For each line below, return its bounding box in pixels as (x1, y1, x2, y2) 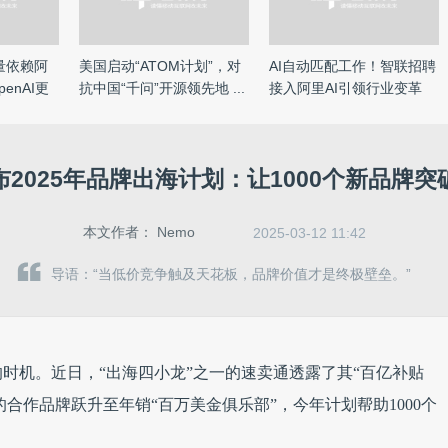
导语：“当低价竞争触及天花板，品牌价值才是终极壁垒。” (51, 266, 411, 282)
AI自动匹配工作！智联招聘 (269, 58, 436, 74)
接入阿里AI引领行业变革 (269, 80, 422, 96)
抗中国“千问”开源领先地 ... (79, 80, 245, 96)
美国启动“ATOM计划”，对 (79, 58, 241, 74)
